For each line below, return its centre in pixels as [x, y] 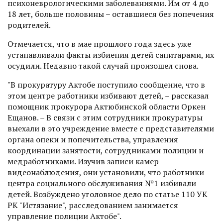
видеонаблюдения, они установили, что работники [106, 172]
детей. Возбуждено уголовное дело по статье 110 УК [108, 194]
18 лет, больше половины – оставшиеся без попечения [111, 14]
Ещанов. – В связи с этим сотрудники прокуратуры [105, 117]
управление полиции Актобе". [64, 216]
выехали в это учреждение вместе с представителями [111, 128]
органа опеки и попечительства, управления [93, 139]
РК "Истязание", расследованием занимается [93, 205]
